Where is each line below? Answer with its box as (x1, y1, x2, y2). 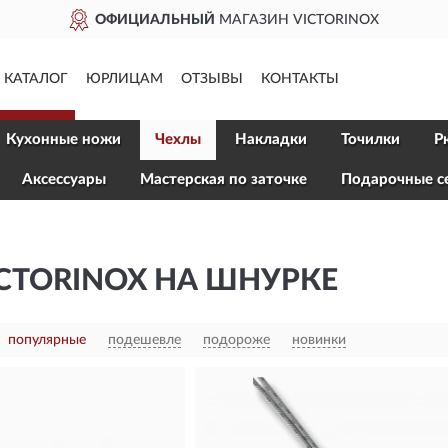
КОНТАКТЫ (261, 72, 339, 86)
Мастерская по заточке (140, 172, 307, 187)
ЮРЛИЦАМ (86, 72, 163, 86)
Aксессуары (22, 172, 106, 187)
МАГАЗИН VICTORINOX (100, 13, 265, 27)
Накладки (235, 132, 307, 147)
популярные (8, 333, 86, 347)
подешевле (108, 333, 181, 347)
